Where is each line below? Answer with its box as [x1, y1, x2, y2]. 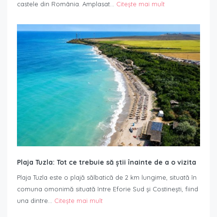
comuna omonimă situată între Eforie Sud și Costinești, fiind [17, 185, 198, 193]
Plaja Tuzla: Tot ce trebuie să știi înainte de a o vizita [17, 158, 196, 167]
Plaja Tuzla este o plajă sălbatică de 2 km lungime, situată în [17, 173, 197, 182]
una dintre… [17, 197, 54, 205]
